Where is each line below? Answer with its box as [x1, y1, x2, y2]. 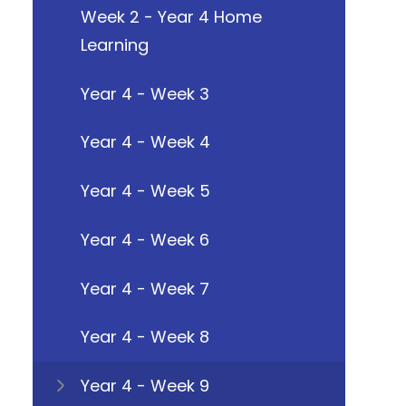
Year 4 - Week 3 [80, 82, 209, 105]
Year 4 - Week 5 [80, 179, 210, 203]
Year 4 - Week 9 [80, 374, 209, 398]
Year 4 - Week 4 [80, 130, 210, 154]
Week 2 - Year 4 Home [80, 5, 262, 28]
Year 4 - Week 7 [80, 276, 209, 300]
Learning [80, 33, 149, 56]
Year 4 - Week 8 [80, 325, 209, 349]
